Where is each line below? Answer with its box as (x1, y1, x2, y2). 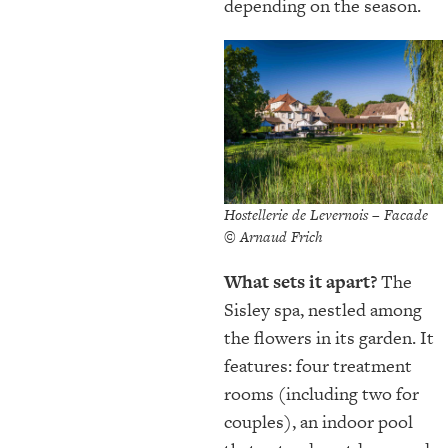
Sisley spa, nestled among (224, 296, 422, 322)
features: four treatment (224, 352, 412, 378)
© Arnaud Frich (224, 225, 323, 247)
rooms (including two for (224, 380, 419, 406)
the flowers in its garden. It (224, 324, 434, 350)
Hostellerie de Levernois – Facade (224, 203, 428, 225)
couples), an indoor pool (224, 408, 413, 434)
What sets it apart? (224, 268, 377, 294)
